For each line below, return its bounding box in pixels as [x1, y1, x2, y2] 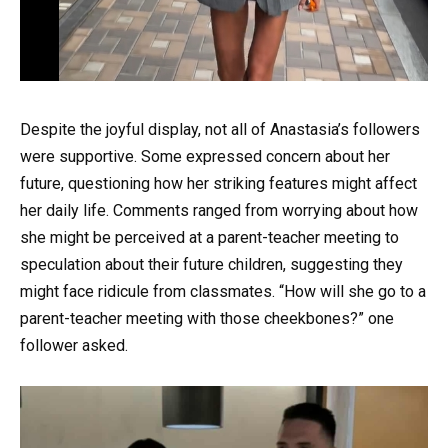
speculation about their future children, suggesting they [20, 255, 403, 275]
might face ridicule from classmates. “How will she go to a [20, 282, 426, 302]
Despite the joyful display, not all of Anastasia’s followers [20, 120, 420, 140]
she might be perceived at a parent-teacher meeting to [20, 228, 399, 248]
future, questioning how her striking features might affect [20, 174, 417, 194]
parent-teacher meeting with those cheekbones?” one [20, 309, 394, 329]
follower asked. [20, 336, 128, 356]
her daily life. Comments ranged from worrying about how [20, 201, 418, 221]
